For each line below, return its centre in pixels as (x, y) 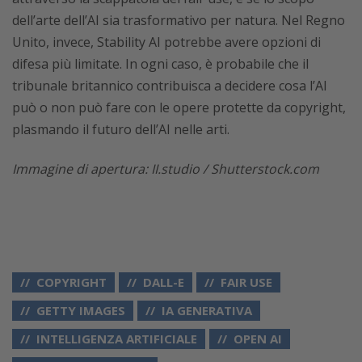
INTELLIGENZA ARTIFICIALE (117, 338)
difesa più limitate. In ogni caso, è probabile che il (160, 63)
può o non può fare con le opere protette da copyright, (179, 107)
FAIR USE (246, 282)
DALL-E (164, 282)
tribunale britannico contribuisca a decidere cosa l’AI (170, 85)
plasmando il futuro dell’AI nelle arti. (121, 129)
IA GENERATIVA (207, 310)
